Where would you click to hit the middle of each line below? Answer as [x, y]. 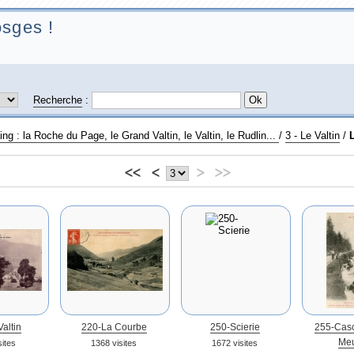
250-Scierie [235, 327]
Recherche [57, 100]
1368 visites [114, 343]
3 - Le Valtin [312, 136]
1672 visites [235, 343]
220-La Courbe [114, 327]
